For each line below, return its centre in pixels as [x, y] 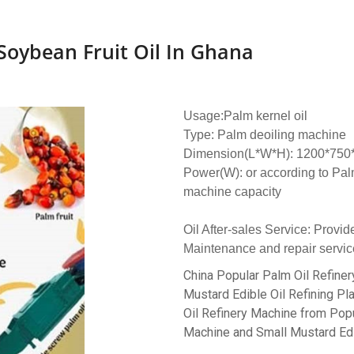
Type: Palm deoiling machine [265, 135]
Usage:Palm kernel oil [245, 116]
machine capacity [232, 192]
